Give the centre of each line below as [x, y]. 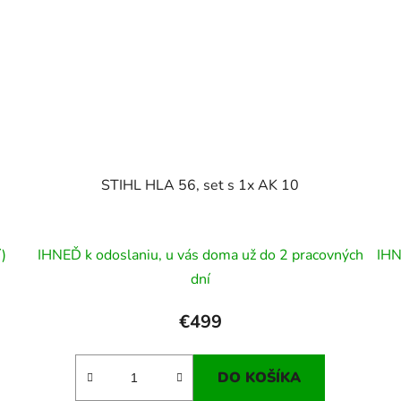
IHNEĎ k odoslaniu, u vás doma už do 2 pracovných [200, 255]
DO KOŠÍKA [260, 377]
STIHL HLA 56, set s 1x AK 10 [200, 185]
